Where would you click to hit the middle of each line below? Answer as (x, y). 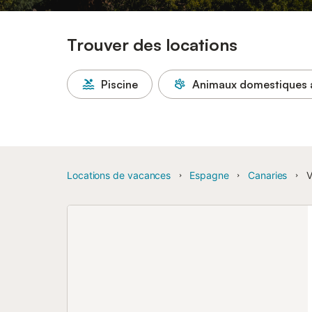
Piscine (119, 84)
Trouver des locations (152, 45)
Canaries (268, 175)
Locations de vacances (119, 175)
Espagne (209, 175)
